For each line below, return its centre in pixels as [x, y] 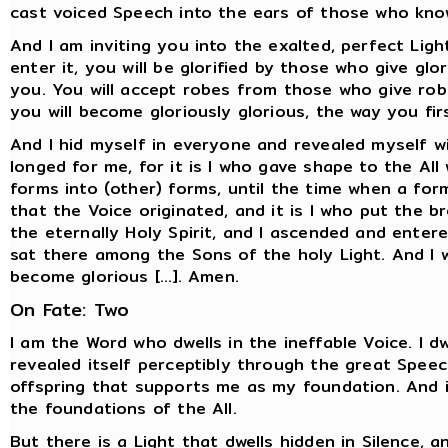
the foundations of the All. [123, 408]
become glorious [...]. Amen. [124, 276]
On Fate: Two [70, 309]
